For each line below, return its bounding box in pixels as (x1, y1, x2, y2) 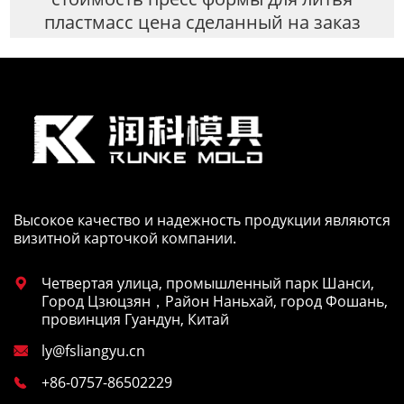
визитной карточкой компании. (14, 228, 236, 249)
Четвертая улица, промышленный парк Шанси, (41, 273, 374, 294)
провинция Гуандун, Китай (41, 309, 229, 330)
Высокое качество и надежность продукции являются (14, 210, 390, 231)
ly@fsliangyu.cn (41, 341, 145, 362)
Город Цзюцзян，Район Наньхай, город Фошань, (41, 291, 388, 312)
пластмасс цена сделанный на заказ (43, 9, 361, 34)
